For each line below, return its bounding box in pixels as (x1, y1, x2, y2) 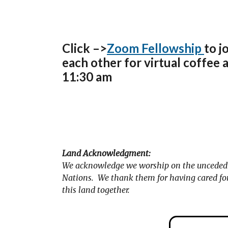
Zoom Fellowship (107, 40, 204, 55)
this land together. (62, 185, 130, 195)
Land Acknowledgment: (62, 148, 151, 159)
